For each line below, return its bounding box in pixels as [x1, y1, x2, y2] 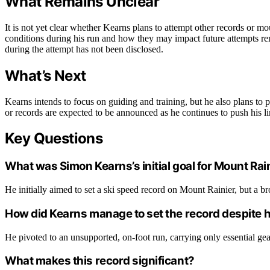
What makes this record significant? [5, 254, 195, 268]
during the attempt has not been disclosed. [5, 43, 163, 54]
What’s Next [5, 66, 86, 84]
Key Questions [5, 130, 103, 148]
